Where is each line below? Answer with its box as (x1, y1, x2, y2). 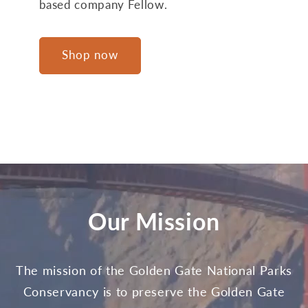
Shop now (61, 48, 119, 63)
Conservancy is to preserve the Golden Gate (23, 283, 285, 299)
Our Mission (88, 207, 220, 235)
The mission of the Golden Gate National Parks (16, 262, 292, 278)
